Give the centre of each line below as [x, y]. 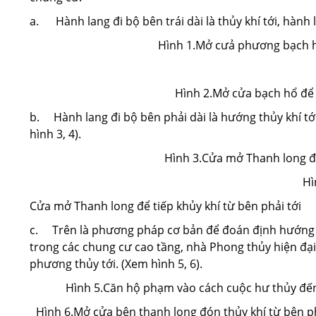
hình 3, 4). [55, 134]
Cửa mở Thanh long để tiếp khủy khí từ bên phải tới [165, 206]
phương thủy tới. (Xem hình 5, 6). [116, 264]
